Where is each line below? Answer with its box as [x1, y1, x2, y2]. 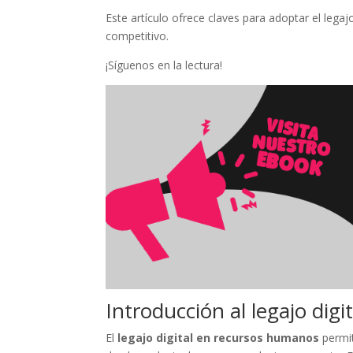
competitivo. [106, 28, 169, 43]
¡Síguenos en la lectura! [106, 57, 223, 72]
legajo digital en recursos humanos [117, 329, 320, 345]
